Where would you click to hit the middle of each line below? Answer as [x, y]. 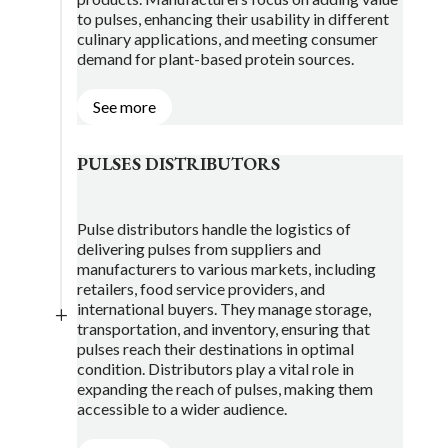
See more [124, 107]
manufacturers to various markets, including [226, 269]
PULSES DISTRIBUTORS [178, 164]
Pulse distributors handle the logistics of [213, 229]
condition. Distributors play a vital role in [215, 369]
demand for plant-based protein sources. [215, 58]
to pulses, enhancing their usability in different [232, 18]
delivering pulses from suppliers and [198, 249]
